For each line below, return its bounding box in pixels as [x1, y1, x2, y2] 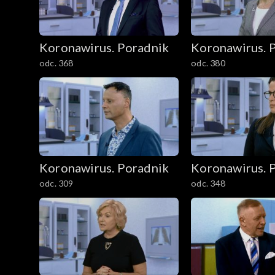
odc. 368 [39, 57, 74, 68]
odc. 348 [191, 177, 225, 188]
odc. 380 [191, 57, 225, 68]
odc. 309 [39, 177, 74, 188]
